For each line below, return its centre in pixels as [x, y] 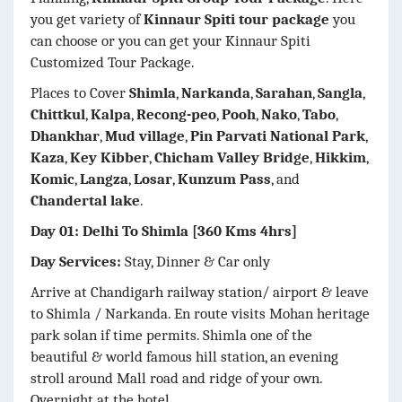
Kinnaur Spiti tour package [236, 19]
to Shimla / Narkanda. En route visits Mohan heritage [200, 313]
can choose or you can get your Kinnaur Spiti [170, 40]
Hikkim [341, 157]
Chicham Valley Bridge [232, 157]
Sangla [340, 92]
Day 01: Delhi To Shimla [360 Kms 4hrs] [164, 231]
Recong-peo [176, 114]
